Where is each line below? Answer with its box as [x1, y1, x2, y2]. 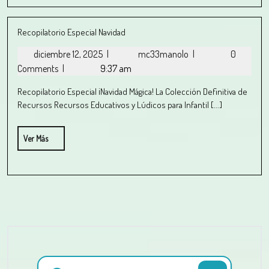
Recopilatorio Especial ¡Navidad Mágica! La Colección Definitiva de [17, 86, 247, 97]
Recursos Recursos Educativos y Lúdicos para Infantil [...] [17, 99, 222, 110]
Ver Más [23, 133, 48, 144]
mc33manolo [138, 48, 190, 60]
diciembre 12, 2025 [34, 48, 104, 60]
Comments [17, 62, 60, 74]
